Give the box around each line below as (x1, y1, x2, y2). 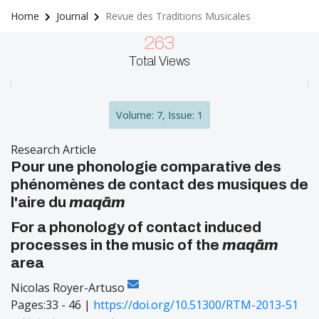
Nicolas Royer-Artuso (11, 280, 127, 296)
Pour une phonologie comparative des (11, 159, 281, 174)
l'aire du (11, 194, 69, 210)
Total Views (129, 54, 190, 68)
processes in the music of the (11, 237, 222, 253)
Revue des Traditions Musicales (105, 9, 251, 23)
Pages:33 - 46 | (11, 297, 90, 313)
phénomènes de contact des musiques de (11, 177, 308, 192)
